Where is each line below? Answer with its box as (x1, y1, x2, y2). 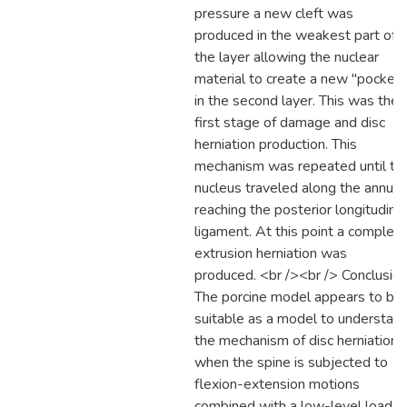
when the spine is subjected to (194, 352, 388, 372)
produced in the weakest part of (194, 25, 396, 45)
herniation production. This (194, 134, 357, 154)
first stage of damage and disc (194, 113, 385, 133)
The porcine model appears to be (194, 287, 402, 307)
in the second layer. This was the (194, 91, 399, 111)
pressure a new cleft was (194, 4, 353, 24)
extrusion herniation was (194, 243, 347, 263)
